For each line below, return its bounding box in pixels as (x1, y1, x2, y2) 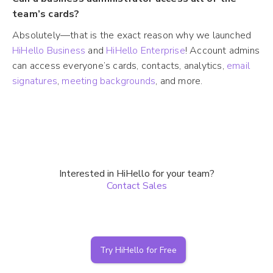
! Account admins (185, 43, 260, 57)
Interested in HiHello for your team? (58, 167, 214, 181)
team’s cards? (12, 7, 80, 21)
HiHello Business (12, 43, 86, 57)
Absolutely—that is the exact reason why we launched (12, 28, 252, 42)
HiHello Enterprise (106, 43, 185, 57)
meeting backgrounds (62, 74, 156, 88)
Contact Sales (106, 179, 167, 193)
